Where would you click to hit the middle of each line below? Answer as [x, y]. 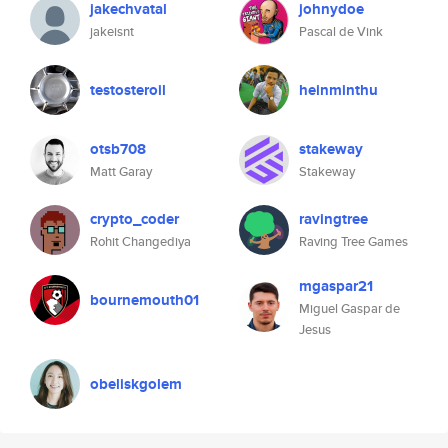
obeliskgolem [136, 384]
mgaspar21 [336, 286]
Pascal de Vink [341, 31]
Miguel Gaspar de [349, 308]
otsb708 [118, 149]
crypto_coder [134, 219]
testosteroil [128, 90]
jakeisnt [112, 31]
